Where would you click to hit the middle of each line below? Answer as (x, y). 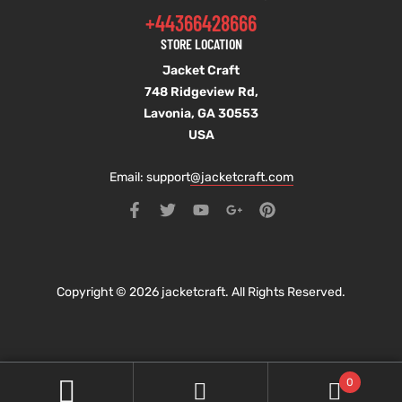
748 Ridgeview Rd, (201, 92)
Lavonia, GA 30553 (201, 114)
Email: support (149, 178)
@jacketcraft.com (241, 178)
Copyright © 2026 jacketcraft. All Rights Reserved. (201, 293)
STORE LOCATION (201, 44)
